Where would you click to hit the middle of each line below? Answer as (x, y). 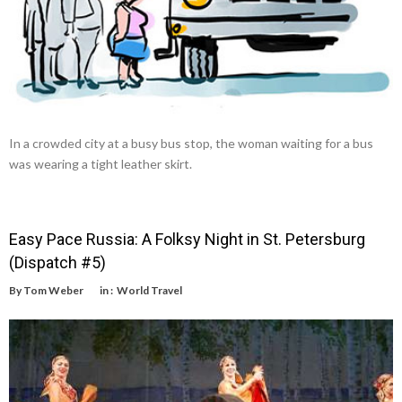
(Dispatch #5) (57, 262)
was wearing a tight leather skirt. (100, 163)
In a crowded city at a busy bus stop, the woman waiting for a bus (191, 143)
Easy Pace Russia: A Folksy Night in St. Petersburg (187, 239)
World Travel (149, 290)
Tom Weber (53, 290)
